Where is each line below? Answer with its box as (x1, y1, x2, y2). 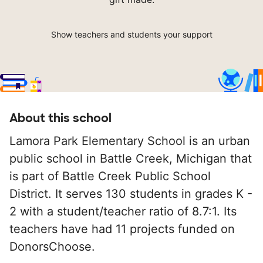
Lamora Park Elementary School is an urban (9, 134, 250, 149)
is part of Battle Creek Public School (9, 169, 211, 184)
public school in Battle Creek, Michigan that (9, 151, 252, 166)
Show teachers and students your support (50, 29, 213, 40)
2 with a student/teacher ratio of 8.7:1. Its (9, 204, 237, 219)
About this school (9, 110, 112, 126)
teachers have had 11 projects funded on (9, 222, 235, 237)
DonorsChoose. (9, 240, 95, 254)
